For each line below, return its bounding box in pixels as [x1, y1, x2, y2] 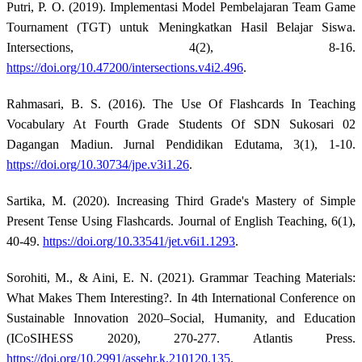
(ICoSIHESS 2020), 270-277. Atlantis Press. [6, 330, 356, 345]
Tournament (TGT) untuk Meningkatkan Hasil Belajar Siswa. [6, 19, 356, 34]
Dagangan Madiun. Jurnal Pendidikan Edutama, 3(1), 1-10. [6, 137, 356, 151]
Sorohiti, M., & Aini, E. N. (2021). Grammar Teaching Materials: [6, 270, 356, 284]
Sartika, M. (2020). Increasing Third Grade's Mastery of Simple [6, 193, 356, 208]
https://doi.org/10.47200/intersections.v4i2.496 [6, 60, 243, 74]
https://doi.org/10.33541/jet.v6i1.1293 [43, 234, 235, 248]
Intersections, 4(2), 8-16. [6, 40, 356, 54]
